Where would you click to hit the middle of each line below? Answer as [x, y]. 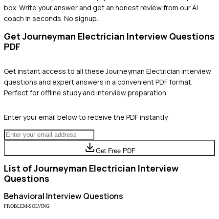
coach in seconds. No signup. [51, 18]
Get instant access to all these [55, 71]
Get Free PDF [115, 151]
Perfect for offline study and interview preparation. [86, 92]
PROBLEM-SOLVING [27, 206]
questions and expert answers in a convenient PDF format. [98, 82]
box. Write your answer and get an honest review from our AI [101, 7]
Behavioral [24, 196]
